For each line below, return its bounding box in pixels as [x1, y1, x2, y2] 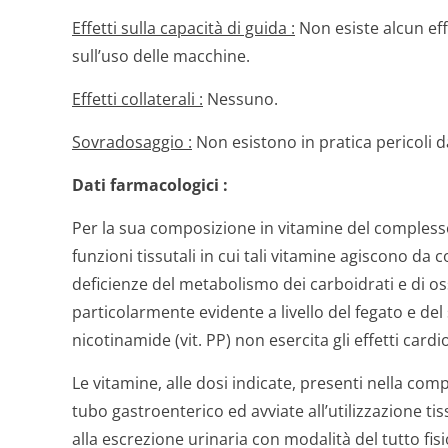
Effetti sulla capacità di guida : [72, 17, 295, 39]
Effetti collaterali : [72, 88, 203, 110]
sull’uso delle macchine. [72, 45, 250, 67]
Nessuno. [203, 88, 278, 110]
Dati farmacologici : [72, 174, 228, 196]
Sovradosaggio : [72, 131, 192, 153]
